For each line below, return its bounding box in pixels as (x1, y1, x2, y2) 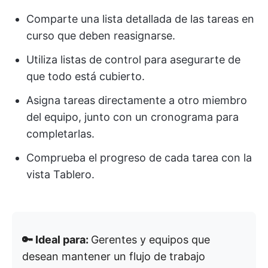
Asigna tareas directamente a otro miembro (26, 94, 247, 107)
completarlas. (26, 127, 95, 141)
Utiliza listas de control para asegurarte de (26, 53, 240, 66)
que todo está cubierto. (26, 70, 145, 83)
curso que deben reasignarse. (26, 29, 175, 42)
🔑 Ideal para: (22, 233, 91, 246)
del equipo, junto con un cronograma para (26, 111, 239, 124)
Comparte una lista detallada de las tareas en (26, 13, 254, 26)
